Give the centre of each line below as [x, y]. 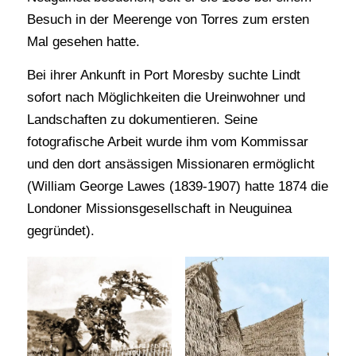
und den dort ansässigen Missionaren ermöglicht [170, 164]
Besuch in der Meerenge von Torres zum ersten [168, 20]
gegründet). [60, 231]
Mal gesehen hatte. [83, 42]
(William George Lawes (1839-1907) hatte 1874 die [177, 187]
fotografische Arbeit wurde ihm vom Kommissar [167, 142]
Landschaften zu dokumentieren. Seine [142, 120]
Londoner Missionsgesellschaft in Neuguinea [159, 209]
